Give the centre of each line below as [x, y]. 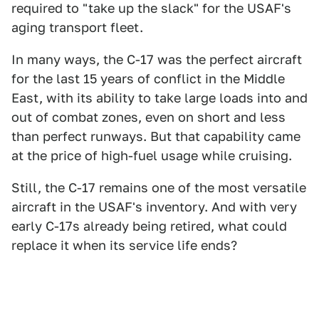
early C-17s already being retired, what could [149, 226]
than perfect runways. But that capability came [156, 136]
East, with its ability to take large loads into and [159, 98]
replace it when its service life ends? [124, 245]
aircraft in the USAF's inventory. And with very [154, 207]
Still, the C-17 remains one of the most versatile [159, 188]
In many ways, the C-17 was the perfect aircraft [157, 59]
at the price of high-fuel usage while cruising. [152, 156]
